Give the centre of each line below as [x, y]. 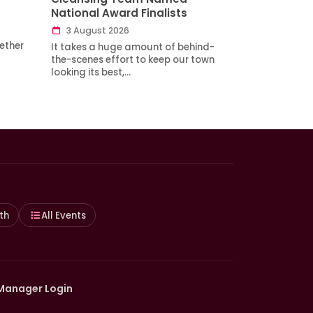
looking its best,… [91, 72]
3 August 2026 [96, 30]
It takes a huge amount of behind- [133, 47]
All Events [63, 215]
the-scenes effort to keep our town [133, 59]
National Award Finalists [119, 13]
